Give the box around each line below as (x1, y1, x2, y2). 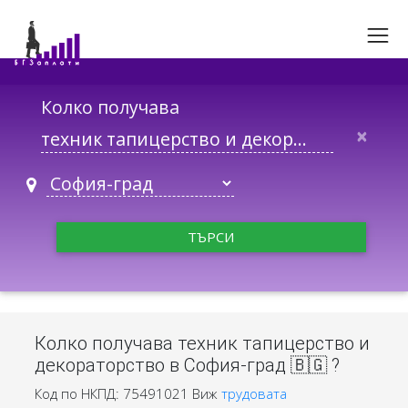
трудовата (220, 383, 287, 403)
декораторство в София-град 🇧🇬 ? (34, 354, 340, 377)
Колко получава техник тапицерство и (34, 332, 370, 355)
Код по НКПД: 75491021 (34, 383, 189, 403)
